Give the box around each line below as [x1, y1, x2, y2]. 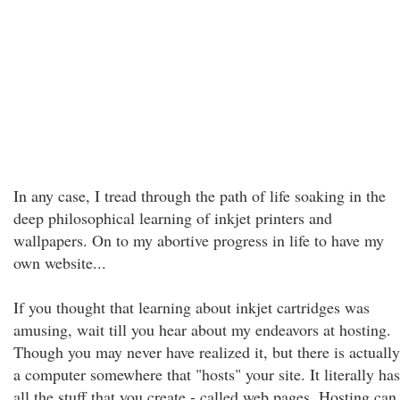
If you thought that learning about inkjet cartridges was [13, 296, 370, 318]
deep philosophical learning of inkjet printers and [13, 207, 332, 229]
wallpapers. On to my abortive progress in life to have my [13, 229, 384, 251]
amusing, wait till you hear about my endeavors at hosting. [13, 319, 391, 340]
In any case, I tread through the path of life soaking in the [13, 185, 386, 206]
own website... [13, 252, 106, 273]
